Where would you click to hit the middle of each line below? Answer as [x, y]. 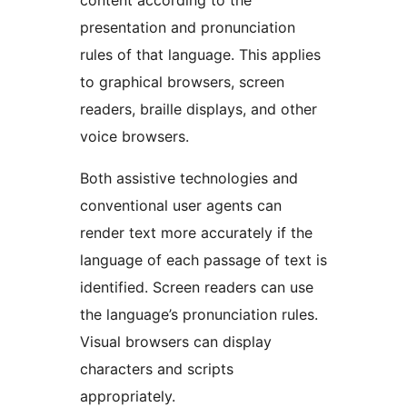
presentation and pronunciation [188, 28]
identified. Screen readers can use [197, 288]
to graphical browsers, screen [182, 82]
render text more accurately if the [196, 233]
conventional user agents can [181, 206]
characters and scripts [157, 369]
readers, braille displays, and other [199, 109]
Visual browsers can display [176, 342]
